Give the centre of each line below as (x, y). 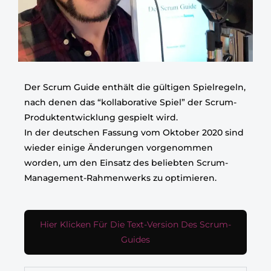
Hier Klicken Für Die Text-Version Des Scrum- (135, 224)
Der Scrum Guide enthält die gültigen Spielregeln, (135, 87)
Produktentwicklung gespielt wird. (102, 117)
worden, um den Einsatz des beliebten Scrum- (126, 163)
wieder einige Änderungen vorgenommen (119, 148)
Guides (135, 240)
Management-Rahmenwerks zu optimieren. (122, 178)
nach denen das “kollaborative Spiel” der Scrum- (130, 102)
